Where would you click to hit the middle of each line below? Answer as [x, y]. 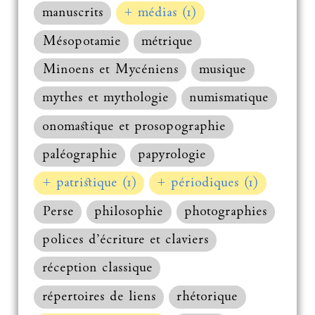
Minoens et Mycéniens [110, 70]
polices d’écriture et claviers [125, 240]
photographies [226, 212]
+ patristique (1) [89, 184]
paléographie [79, 155]
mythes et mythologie [105, 98]
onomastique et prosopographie [134, 127]
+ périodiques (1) [208, 184]
